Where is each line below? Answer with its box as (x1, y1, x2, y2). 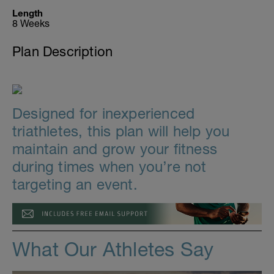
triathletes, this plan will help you (12, 122, 230, 139)
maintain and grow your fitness (12, 140, 218, 157)
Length (12, 7, 43, 18)
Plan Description (12, 43, 113, 59)
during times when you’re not (12, 158, 207, 175)
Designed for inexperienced (12, 105, 195, 122)
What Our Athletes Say (12, 237, 214, 261)
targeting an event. (12, 176, 138, 193)
